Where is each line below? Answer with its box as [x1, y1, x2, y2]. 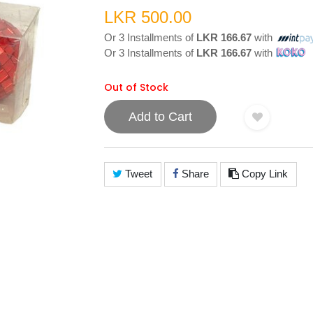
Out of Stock [104, 80, 168, 94]
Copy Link [239, 168, 289, 180]
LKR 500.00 [104, 7, 191, 27]
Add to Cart [129, 109, 192, 124]
